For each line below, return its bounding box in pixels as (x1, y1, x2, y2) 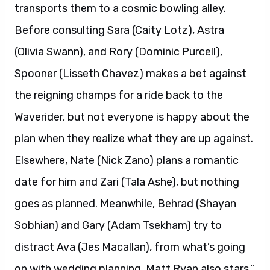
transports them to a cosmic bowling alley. (14, 2, 226, 15)
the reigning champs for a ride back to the (14, 89, 223, 102)
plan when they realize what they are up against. (14, 132, 253, 145)
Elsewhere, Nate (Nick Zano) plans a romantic (14, 154, 239, 167)
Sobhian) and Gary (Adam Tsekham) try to (14, 219, 222, 232)
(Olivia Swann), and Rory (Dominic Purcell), (14, 45, 222, 58)
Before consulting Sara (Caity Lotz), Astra (14, 24, 224, 37)
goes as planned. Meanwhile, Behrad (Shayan (14, 197, 236, 210)
